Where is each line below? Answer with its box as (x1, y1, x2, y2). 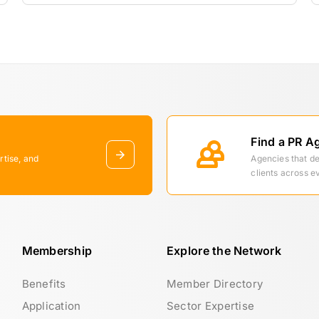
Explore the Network (166, 244, 281, 258)
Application (21, 299, 81, 313)
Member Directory (166, 277, 263, 291)
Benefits (21, 277, 66, 291)
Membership (21, 244, 93, 258)
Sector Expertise (166, 299, 255, 313)
